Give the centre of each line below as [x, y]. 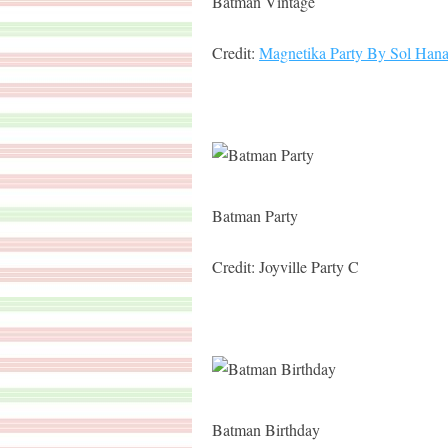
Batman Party [255, 215]
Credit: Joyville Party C [285, 266]
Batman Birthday [266, 429]
